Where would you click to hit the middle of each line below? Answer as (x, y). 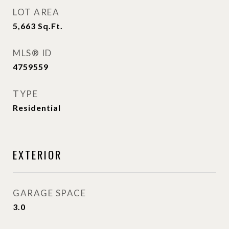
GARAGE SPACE (49, 193)
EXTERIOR (37, 155)
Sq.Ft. (50, 26)
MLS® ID (32, 53)
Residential (37, 108)
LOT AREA (36, 12)
